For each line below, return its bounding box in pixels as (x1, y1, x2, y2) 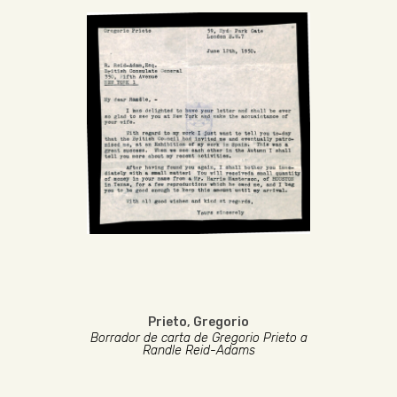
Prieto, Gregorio (148, 315, 249, 330)
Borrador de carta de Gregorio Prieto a (90, 331, 307, 346)
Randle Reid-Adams (142, 343, 255, 358)
